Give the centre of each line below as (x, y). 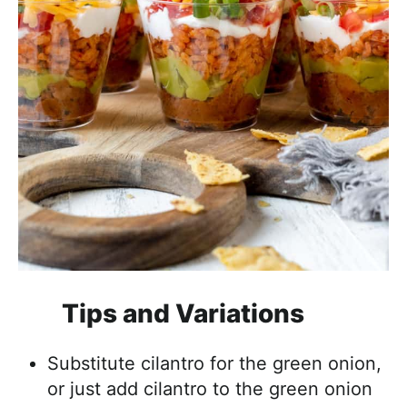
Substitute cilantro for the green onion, (214, 363)
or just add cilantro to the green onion (210, 388)
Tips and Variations (183, 313)
